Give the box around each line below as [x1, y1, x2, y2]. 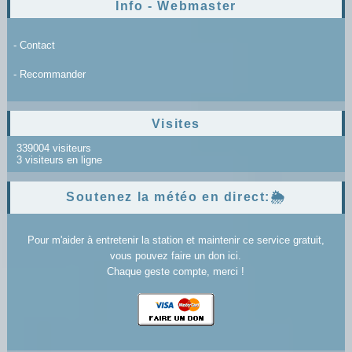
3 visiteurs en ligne [13, 153, 102, 166]
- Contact [13, 38, 55, 51]
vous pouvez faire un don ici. [110, 249, 242, 262]
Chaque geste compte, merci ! [107, 265, 245, 277]
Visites [151, 116, 201, 130]
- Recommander [13, 68, 86, 80]
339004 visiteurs [13, 141, 91, 154]
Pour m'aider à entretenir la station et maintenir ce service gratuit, [27, 233, 324, 246]
